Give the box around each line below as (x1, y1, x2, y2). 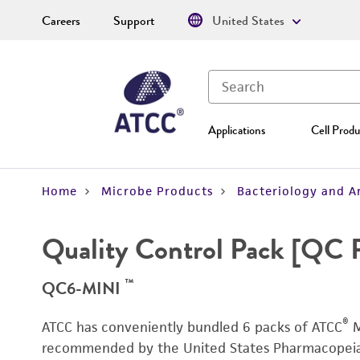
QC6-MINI (42, 276, 125, 301)
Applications (208, 121, 265, 139)
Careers (42, 11, 80, 31)
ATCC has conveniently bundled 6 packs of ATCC (42, 318, 342, 336)
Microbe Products (101, 183, 213, 198)
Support (113, 11, 155, 31)
